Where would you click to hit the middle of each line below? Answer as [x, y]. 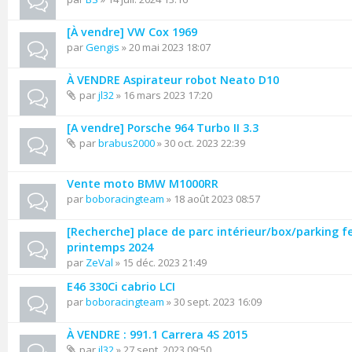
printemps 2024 [110, 247]
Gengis [103, 47]
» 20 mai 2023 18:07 [165, 47]
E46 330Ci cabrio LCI [121, 286]
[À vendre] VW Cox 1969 [132, 32]
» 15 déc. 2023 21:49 [160, 262]
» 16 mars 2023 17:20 [163, 95]
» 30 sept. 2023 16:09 [213, 302]
